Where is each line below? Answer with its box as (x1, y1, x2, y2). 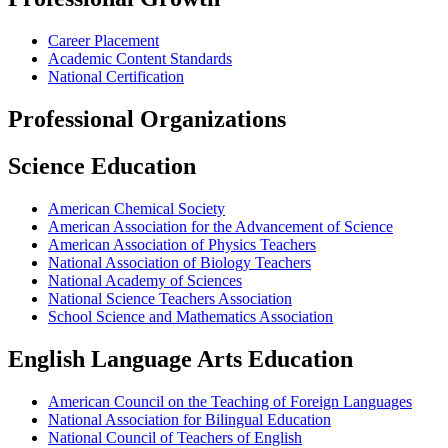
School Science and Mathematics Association (48, 308, 333, 326)
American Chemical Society (48, 200, 225, 218)
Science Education (8, 153, 196, 180)
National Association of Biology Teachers (48, 254, 311, 272)
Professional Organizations (8, 106, 286, 133)
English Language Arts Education (8, 345, 353, 372)
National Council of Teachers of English (48, 428, 302, 446)
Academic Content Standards (48, 50, 232, 68)
